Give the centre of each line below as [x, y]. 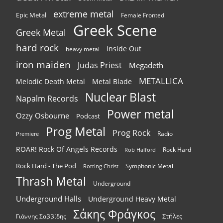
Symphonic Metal [149, 166]
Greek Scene [115, 31]
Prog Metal [76, 132]
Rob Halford [140, 150]
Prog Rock [131, 133]
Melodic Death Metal [51, 82]
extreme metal [84, 14]
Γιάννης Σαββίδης [41, 217]
